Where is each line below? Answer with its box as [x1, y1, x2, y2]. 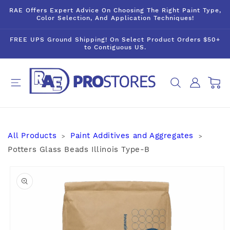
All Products [8, 130, 57, 140]
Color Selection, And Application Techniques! [36, 14, 194, 22]
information [6, 180, 55, 189]
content [14, 11, 47, 21]
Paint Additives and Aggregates [70, 130, 194, 140]
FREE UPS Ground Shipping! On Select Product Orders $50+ [10, 36, 220, 43]
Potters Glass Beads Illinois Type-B [8, 144, 150, 154]
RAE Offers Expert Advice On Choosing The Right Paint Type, [9, 7, 221, 14]
